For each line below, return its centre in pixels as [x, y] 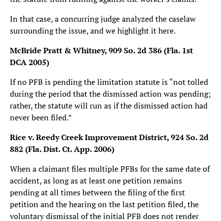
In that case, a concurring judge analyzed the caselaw [103, 19]
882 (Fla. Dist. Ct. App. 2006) [62, 149]
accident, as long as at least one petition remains [96, 181]
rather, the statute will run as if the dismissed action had [109, 106]
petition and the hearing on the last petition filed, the [104, 204]
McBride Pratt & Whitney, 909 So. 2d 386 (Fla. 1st [101, 50]
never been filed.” [41, 117]
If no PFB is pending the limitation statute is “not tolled [109, 82]
